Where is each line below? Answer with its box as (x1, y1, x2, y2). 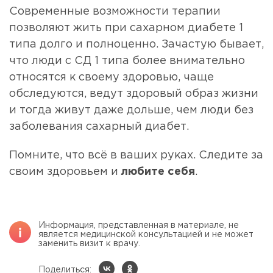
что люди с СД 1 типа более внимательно (9, 56, 245, 66)
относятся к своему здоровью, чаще (9, 73, 214, 83)
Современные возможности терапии (9, 7, 221, 17)
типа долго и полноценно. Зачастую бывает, (9, 40, 264, 50)
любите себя (121, 167, 195, 177)
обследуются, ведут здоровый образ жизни (9, 89, 258, 99)
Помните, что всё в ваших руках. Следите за (9, 151, 263, 161)
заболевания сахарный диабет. (9, 122, 189, 132)
